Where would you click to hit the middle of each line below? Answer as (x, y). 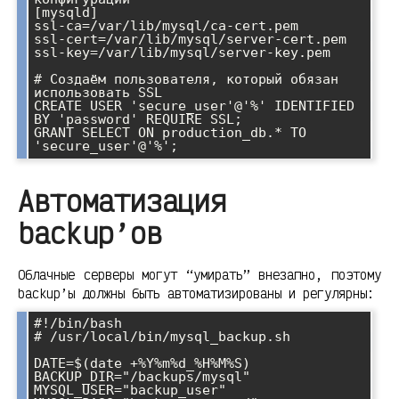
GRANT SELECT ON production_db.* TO (170, 133)
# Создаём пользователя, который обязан (186, 80)
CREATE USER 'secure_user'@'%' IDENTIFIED (194, 106)
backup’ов (90, 233)
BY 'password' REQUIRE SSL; (138, 120)
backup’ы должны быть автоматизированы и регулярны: (196, 293)
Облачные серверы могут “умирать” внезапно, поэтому (199, 274)
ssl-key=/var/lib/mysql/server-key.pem (182, 53)
